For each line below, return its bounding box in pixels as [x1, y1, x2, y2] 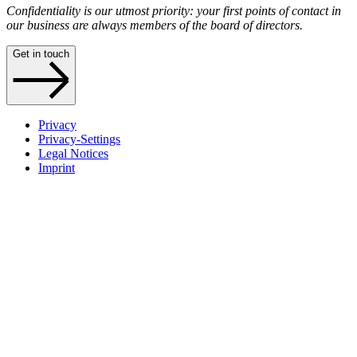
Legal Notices [38, 146, 108, 160]
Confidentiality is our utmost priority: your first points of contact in [6, 3, 341, 18]
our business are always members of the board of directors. [6, 18, 303, 32]
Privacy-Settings [38, 131, 120, 146]
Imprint [38, 160, 75, 175]
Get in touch [13, 47, 69, 60]
